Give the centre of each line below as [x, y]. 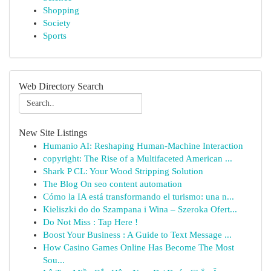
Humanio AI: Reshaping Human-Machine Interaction [143, 146]
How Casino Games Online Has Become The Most [139, 247]
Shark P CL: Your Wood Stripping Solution [123, 171]
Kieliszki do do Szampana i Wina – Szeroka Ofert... [140, 209]
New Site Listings [53, 133]
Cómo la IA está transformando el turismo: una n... [139, 197]
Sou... [54, 260]
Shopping [61, 10]
